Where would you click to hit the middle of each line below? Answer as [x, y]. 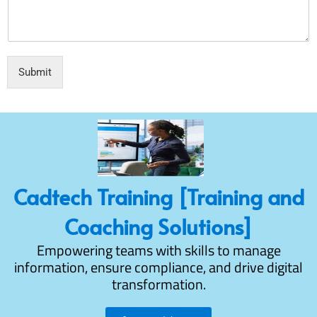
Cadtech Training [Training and [158, 196]
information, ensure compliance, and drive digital [158, 267]
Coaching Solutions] [158, 226]
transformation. [158, 284]
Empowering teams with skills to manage [158, 250]
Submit [35, 72]
